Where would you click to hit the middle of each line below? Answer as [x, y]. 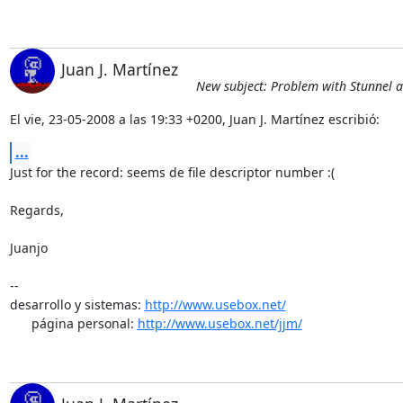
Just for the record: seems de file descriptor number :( [172, 172]
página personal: [84, 323]
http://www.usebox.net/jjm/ [219, 323]
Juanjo [28, 247]
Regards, [36, 210]
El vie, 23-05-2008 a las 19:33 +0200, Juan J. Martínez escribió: [194, 119]
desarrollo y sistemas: [77, 304]
